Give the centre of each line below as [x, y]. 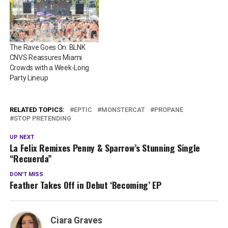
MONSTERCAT [123, 110]
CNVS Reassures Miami [46, 58]
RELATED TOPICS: [37, 110]
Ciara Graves [76, 221]
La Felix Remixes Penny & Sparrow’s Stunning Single [105, 148]
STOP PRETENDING [42, 119]
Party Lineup [29, 78]
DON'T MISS [26, 175]
